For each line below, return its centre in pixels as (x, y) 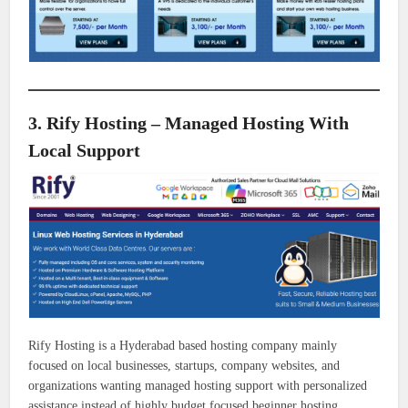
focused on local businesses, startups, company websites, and (184, 366)
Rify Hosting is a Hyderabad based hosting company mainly (183, 346)
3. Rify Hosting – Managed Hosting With (189, 123)
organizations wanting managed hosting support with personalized (198, 386)
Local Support (85, 151)
